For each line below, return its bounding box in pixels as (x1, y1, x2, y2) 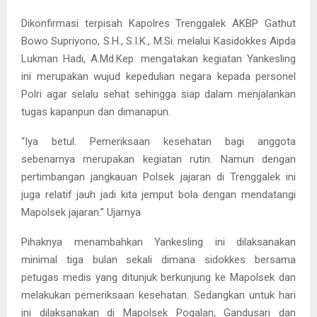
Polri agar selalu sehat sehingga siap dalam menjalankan (21, 87, 296, 100)
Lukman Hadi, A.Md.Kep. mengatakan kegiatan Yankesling (21, 52, 296, 65)
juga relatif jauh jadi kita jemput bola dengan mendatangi (21, 188, 296, 201)
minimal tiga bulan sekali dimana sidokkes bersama (21, 253, 296, 266)
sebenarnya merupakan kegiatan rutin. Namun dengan (21, 152, 296, 166)
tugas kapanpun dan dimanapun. (21, 105, 171, 118)
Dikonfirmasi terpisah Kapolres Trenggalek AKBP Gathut (21, 16, 296, 30)
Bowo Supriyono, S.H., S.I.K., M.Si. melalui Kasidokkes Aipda (21, 34, 296, 47)
